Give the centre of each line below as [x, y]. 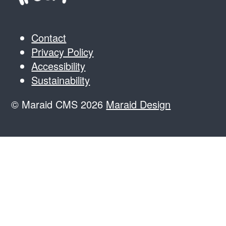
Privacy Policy [63, 51]
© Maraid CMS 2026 [59, 104]
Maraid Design [138, 104]
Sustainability [61, 80]
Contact [49, 37]
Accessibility [59, 66]
